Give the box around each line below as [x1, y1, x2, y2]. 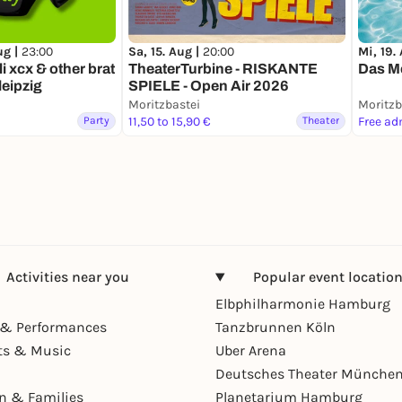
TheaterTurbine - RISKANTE [128, 61, 318, 77]
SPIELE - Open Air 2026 [128, 78, 289, 94]
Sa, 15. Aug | [128, 44, 203, 60]
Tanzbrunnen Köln [215, 319, 336, 336]
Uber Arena [215, 342, 286, 360]
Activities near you [5, 268, 129, 286]
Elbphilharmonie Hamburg [215, 295, 390, 313]
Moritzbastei [128, 97, 200, 113]
